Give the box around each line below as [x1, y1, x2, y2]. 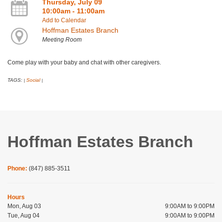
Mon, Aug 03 [7, 203, 41, 210]
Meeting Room [42, 36, 82, 44]
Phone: [7, 165, 29, 172]
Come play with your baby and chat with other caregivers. [7, 59, 166, 66]
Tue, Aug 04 [7, 212, 40, 220]
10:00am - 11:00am [42, 7, 105, 15]
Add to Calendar [42, 17, 86, 24]
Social [26, 77, 40, 83]
